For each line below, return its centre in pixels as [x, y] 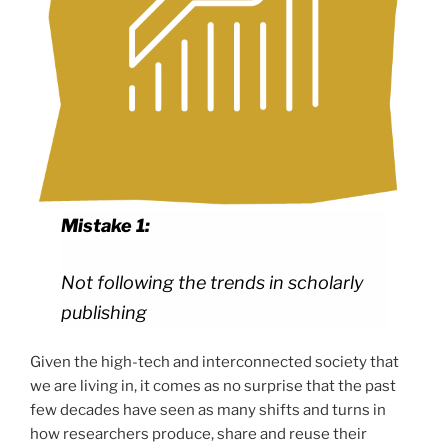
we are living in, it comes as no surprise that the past [213, 386]
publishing [104, 312]
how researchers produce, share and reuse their [198, 434]
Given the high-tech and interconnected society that [214, 362]
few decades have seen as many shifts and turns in [208, 410]
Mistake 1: [106, 225]
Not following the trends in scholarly [213, 282]
